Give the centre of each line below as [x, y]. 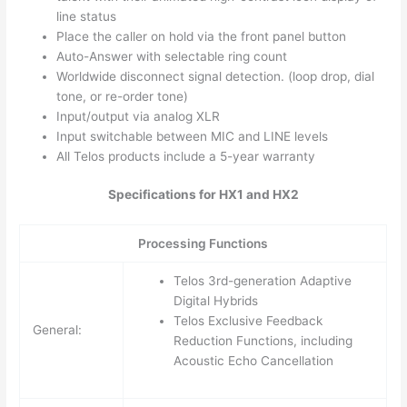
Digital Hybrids [215, 301]
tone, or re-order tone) [123, 96]
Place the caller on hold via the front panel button [202, 36]
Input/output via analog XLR [139, 116]
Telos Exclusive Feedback [248, 321]
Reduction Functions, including [263, 341]
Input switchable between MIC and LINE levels [193, 136]
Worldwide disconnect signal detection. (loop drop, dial [216, 76]
